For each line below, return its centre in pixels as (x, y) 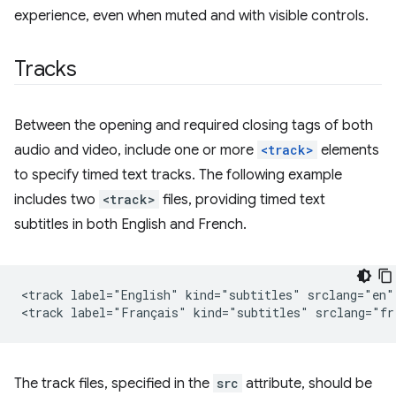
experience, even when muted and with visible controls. (191, 16)
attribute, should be (307, 384)
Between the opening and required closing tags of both (194, 126)
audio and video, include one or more (136, 150)
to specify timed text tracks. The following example (178, 175)
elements (348, 150)
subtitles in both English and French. (130, 225)
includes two (57, 200)
